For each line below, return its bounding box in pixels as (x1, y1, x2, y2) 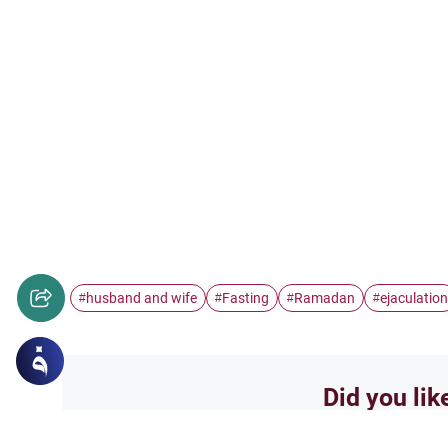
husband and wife (86, 290, 197, 306)
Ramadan (294, 290, 355, 306)
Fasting (222, 290, 269, 306)
